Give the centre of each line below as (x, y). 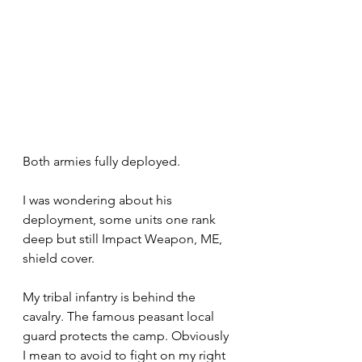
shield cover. (59, 258)
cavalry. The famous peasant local (120, 316)
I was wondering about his (99, 200)
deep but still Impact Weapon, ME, (124, 238)
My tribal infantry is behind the (111, 297)
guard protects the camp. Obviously (127, 335)
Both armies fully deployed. (101, 161)
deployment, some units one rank (121, 219)
